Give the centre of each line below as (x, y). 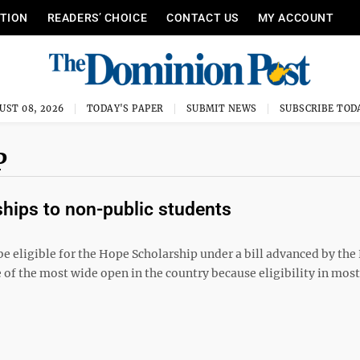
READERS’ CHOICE (97, 18)
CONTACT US (202, 18)
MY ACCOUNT (296, 18)
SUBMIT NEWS (221, 108)
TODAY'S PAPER (125, 108)
